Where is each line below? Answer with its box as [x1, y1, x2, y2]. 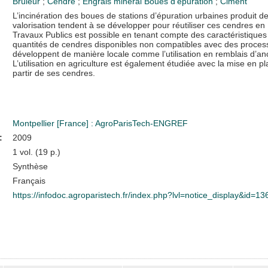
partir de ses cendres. [12, 68, 95, 78]
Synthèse [12, 161, 48, 171]
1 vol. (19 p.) [12, 147, 60, 157]
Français [12, 175, 45, 185]
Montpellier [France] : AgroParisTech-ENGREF [12, 118, 188, 128]
